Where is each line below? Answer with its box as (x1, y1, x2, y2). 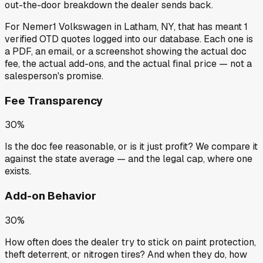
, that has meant (174, 21, 242, 33)
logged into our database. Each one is (93, 33, 253, 46)
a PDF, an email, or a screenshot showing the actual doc (5, 45, 247, 58)
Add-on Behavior (5, 188, 96, 204)
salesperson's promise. (5, 70, 103, 83)
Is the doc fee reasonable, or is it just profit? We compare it (5, 140, 258, 153)
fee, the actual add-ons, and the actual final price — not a (5, 58, 252, 70)
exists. (5, 165, 31, 178)
